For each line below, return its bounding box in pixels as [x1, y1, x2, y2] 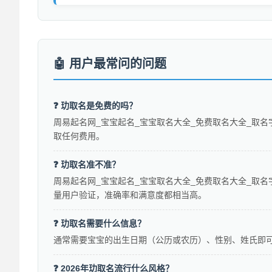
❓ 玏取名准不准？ [53, 160, 120, 170]
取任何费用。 [53, 131, 104, 141]
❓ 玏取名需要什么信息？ [53, 219, 146, 229]
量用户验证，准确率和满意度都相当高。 [53, 190, 206, 200]
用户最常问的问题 [69, 57, 166, 71]
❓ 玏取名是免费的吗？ [53, 101, 137, 111]
